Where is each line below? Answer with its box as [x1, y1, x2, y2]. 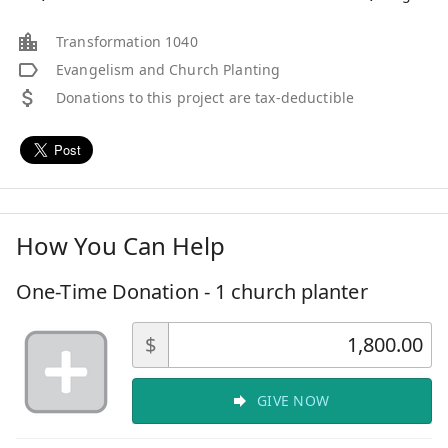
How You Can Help [16, 228, 225, 262]
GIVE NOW [257, 390, 329, 410]
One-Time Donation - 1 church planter [16, 277, 368, 305]
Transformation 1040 [56, 31, 198, 51]
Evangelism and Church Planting [56, 59, 281, 79]
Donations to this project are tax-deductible [56, 87, 355, 107]
